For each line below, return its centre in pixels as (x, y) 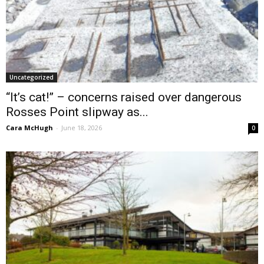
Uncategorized (32, 77)
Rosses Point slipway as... (77, 112)
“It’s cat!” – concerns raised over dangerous (124, 97)
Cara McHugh (29, 127)
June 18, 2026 (82, 127)
